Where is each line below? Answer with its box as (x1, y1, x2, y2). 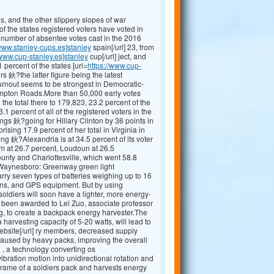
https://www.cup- (87, 60, 141, 71)
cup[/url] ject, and (88, 51, 146, 62)
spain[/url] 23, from (91, 42, 154, 53)
